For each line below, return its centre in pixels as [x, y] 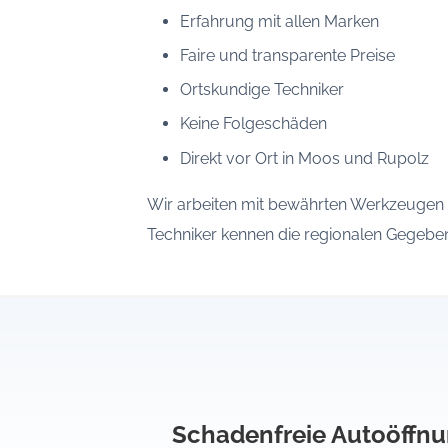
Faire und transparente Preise [287, 56]
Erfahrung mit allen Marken [279, 22]
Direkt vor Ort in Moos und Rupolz [304, 158]
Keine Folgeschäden [253, 124]
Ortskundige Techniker [261, 90]
